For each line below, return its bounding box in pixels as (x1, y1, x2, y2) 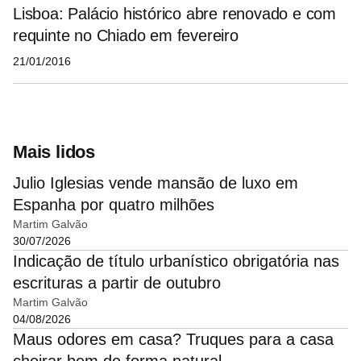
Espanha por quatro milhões (13, 195, 214, 214)
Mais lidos (13, 141, 95, 162)
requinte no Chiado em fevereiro (13, 26, 239, 44)
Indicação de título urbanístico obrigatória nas (13, 251, 339, 270)
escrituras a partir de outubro (13, 273, 221, 292)
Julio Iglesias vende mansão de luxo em (13, 173, 298, 192)
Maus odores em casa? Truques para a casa (13, 330, 334, 348)
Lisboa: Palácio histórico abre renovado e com (13, 4, 336, 23)
